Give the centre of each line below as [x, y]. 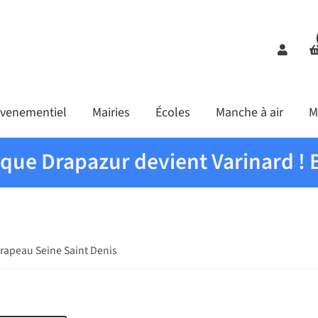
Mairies [111, 113]
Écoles [172, 113]
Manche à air [249, 113]
